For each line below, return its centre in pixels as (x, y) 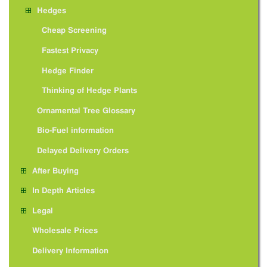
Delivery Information (70, 251)
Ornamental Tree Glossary (86, 111)
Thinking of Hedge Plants (89, 91)
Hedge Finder (67, 71)
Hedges (51, 11)
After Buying (55, 171)
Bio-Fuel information (75, 131)
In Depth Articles (63, 191)
